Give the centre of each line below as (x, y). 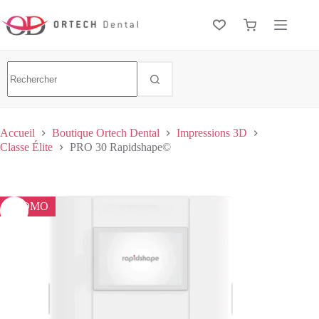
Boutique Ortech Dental (106, 133)
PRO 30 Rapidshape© (120, 147)
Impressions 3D (212, 133)
